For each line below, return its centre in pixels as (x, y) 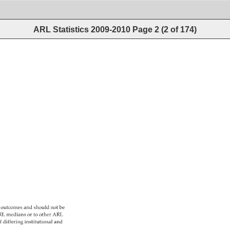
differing (13, 223)
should (42, 208)
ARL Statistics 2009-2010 (83, 29)
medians (17, 215)
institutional (38, 223)
